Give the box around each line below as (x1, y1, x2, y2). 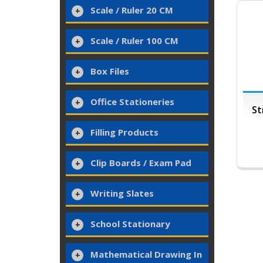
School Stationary (90, 218, 170, 230)
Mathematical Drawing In (90, 248, 202, 260)
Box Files (90, 65, 129, 77)
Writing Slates (90, 187, 154, 199)
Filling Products (90, 126, 159, 138)
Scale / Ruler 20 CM (90, 4, 173, 16)
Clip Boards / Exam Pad (90, 157, 191, 168)
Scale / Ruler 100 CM (90, 35, 178, 46)
